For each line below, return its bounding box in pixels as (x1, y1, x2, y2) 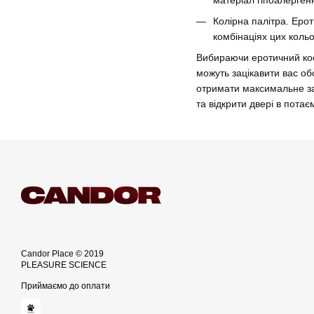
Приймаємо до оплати (21, 281, 110, 292)
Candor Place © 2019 (21, 249, 104, 259)
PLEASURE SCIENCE (21, 260, 107, 271)
